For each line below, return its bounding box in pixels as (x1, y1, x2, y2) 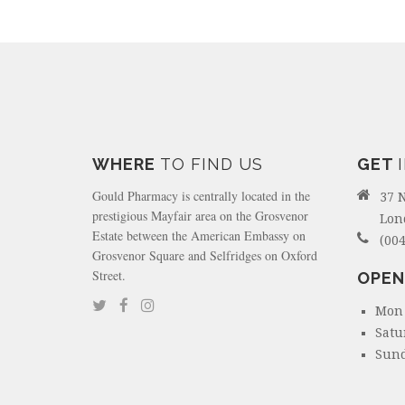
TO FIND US (160, 154, 263, 174)
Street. (92, 266, 126, 284)
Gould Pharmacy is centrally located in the (92, 186, 310, 204)
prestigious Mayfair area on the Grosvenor (92, 206, 308, 224)
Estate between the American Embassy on (92, 226, 306, 244)
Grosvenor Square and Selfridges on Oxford (92, 246, 317, 264)
